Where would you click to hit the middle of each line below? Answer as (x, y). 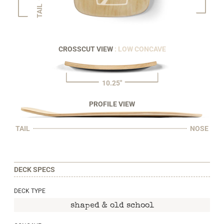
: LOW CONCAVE (140, 49)
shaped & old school (112, 206)
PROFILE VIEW (112, 104)
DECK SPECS (34, 169)
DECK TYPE (30, 191)
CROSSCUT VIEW (86, 49)
